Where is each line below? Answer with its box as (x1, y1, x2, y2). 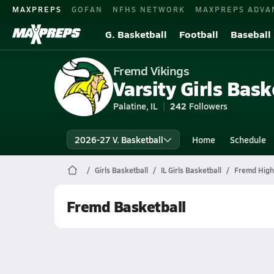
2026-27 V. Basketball (74, 133, 163, 146)
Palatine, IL (113, 100, 158, 112)
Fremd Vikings (113, 62, 190, 79)
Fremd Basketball (66, 196, 186, 217)
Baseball (231, 27, 271, 41)
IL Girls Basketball (160, 165, 221, 175)
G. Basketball (105, 27, 167, 41)
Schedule (229, 133, 266, 146)
